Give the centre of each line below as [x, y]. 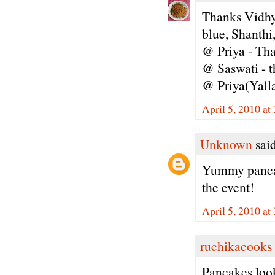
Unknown [226, 144]
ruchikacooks [236, 246]
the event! [228, 187]
